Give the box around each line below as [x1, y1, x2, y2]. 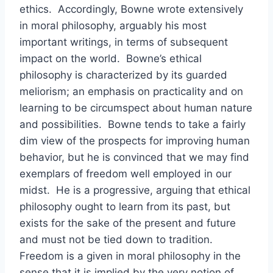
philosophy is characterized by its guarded [19, 69, 227, 81]
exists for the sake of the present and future [19, 217, 236, 229]
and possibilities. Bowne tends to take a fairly [19, 118, 246, 130]
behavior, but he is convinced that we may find [19, 151, 249, 163]
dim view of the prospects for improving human [19, 135, 250, 147]
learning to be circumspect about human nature [19, 102, 252, 114]
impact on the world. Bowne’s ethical [19, 52, 202, 65]
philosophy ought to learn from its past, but [19, 200, 230, 213]
